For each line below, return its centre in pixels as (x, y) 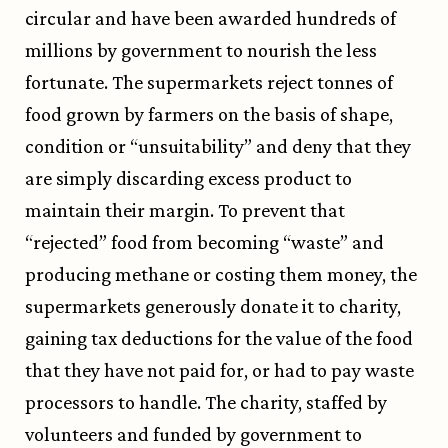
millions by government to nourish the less (201, 50)
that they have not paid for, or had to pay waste (219, 370)
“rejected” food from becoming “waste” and (204, 242)
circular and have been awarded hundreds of (210, 18)
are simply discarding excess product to (188, 178)
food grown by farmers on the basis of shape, (209, 114)
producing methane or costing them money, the (221, 274)
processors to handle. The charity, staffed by (206, 402)
